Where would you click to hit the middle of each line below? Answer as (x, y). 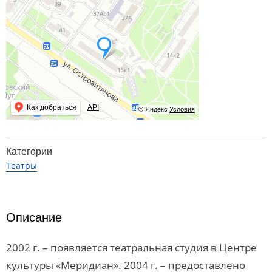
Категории (29, 151)
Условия (182, 109)
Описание (34, 217)
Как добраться (52, 107)
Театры (22, 165)
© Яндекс (153, 109)
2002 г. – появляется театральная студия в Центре (131, 247)
